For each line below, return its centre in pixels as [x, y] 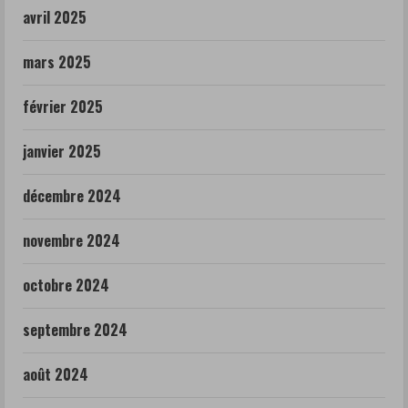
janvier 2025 [62, 151]
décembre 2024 [72, 195]
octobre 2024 [66, 285]
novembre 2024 [71, 240]
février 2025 [63, 106]
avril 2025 [55, 17]
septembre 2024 [75, 329]
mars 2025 [57, 61]
